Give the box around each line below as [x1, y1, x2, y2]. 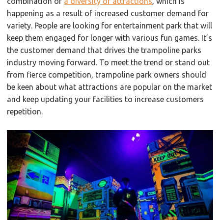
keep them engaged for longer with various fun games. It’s [7, 33, 213, 42]
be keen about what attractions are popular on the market [7, 82, 213, 91]
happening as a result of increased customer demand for [7, 8, 209, 18]
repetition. [7, 107, 47, 116]
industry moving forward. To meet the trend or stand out [7, 57, 210, 67]
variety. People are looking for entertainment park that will [7, 21, 213, 30]
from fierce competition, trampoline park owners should [7, 70, 207, 79]
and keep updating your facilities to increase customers [7, 94, 204, 104]
